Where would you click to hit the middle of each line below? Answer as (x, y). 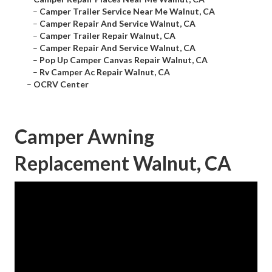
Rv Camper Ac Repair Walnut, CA (105, 72)
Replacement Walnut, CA (123, 163)
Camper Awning (84, 137)
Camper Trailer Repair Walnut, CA (107, 36)
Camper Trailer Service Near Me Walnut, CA (127, 12)
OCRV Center (61, 84)
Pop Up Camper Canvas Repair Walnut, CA (124, 60)
